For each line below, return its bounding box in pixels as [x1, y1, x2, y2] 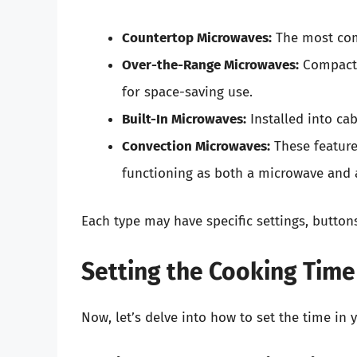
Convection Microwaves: [122, 138, 270, 155]
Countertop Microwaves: [122, 29, 272, 47]
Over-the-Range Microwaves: [122, 57, 299, 74]
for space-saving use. [122, 84, 253, 101]
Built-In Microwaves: [122, 111, 246, 128]
